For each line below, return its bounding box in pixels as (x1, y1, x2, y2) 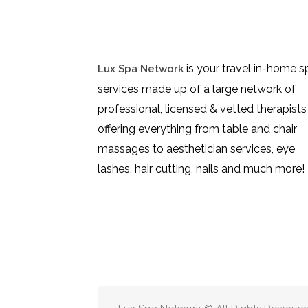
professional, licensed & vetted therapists (98, 102, 307, 116)
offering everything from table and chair (98, 122, 297, 136)
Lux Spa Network (98, 63, 184, 76)
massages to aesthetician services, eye (98, 142, 295, 156)
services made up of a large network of (98, 82, 296, 96)
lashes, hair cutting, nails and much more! (98, 162, 305, 176)
